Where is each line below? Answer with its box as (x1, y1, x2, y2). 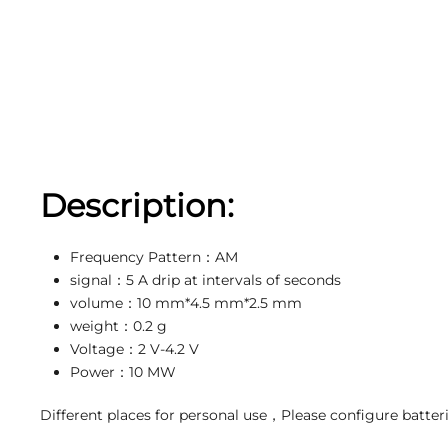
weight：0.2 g (70, 317, 167, 335)
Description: (40, 186, 234, 225)
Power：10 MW (70, 363, 176, 381)
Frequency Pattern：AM (70, 248, 238, 266)
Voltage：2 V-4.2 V (70, 340, 199, 358)
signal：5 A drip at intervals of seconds (70, 271, 341, 289)
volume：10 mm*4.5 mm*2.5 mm (70, 294, 302, 312)
